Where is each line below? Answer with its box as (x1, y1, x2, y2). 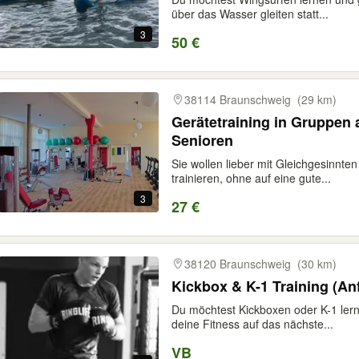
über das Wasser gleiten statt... (171, 6, 329, 22)
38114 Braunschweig (184, 91, 291, 107)
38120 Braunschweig (184, 256, 291, 272)
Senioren (171, 130, 233, 151)
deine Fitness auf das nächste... (171, 316, 333, 332)
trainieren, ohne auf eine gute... (171, 170, 331, 186)
